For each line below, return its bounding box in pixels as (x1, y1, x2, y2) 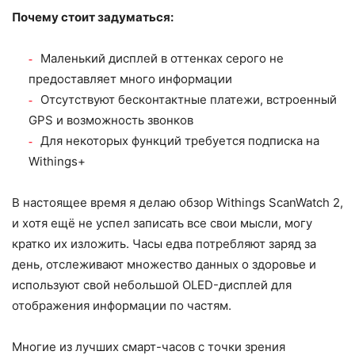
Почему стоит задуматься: (12, 10, 174, 25)
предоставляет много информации (29, 71, 232, 87)
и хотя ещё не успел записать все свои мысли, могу (12, 216, 312, 231)
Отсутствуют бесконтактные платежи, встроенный (40, 92, 337, 108)
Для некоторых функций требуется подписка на (40, 133, 319, 149)
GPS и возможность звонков (29, 113, 193, 128)
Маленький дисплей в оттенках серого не (40, 51, 284, 67)
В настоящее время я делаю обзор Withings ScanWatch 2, (12, 195, 343, 211)
